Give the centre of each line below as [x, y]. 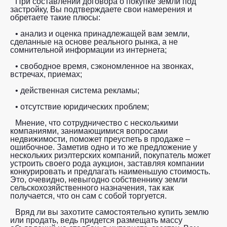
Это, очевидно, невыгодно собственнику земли [99, 180]
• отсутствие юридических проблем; [82, 107]
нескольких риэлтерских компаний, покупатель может [110, 156]
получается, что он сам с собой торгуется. [88, 196]
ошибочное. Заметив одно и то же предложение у [104, 147]
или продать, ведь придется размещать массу [96, 220]
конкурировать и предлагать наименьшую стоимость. [110, 172]
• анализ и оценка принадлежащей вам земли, [102, 34]
